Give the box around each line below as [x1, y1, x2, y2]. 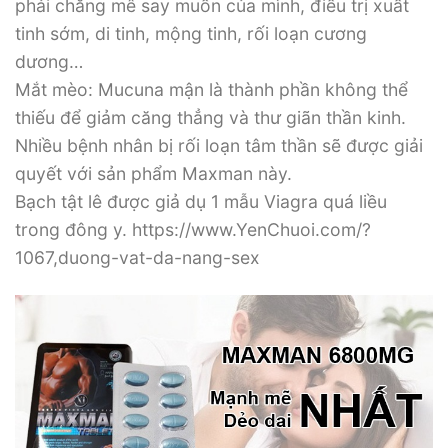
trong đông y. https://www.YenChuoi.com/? [15, 219, 371, 241]
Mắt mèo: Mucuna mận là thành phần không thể [15, 79, 408, 101]
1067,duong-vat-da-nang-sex [15, 247, 260, 269]
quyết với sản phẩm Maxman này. [15, 163, 292, 185]
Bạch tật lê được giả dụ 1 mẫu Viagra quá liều [15, 191, 387, 213]
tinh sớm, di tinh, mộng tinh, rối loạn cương [15, 23, 367, 45]
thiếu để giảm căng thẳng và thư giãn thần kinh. [15, 107, 406, 129]
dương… [15, 51, 83, 73]
